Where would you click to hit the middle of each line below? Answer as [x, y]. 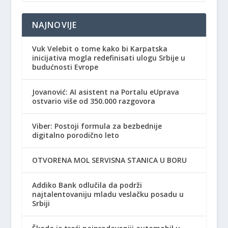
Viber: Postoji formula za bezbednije [97, 126]
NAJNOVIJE [54, 25]
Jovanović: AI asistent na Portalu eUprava [105, 92]
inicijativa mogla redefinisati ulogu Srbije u [108, 58]
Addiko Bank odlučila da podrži [87, 185]
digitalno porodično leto [75, 135]
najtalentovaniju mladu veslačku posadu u [108, 194]
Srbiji [41, 203]
